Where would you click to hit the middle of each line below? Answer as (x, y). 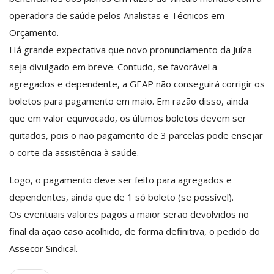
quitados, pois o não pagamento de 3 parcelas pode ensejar (136, 135)
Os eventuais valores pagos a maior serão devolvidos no (129, 214)
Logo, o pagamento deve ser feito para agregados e (120, 180)
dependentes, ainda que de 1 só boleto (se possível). (121, 197)
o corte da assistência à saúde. (74, 152)
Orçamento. (34, 32)
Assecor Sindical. (43, 248)
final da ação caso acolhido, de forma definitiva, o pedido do (135, 231)
